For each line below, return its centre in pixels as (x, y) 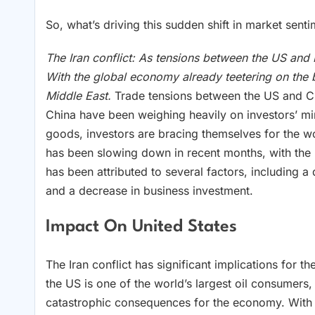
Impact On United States (141, 227)
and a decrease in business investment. (149, 190)
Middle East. (80, 95)
